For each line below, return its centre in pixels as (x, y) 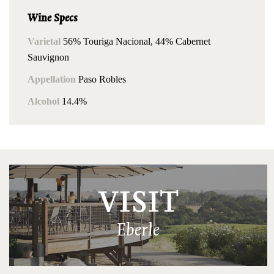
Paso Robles (101, 79)
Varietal (44, 41)
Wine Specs (53, 17)
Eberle (138, 229)
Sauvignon (48, 57)
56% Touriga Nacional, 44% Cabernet (135, 41)
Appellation (52, 79)
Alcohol (43, 101)
